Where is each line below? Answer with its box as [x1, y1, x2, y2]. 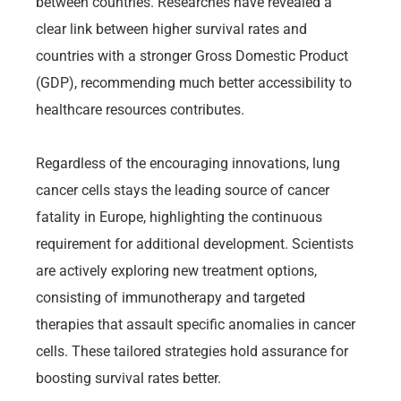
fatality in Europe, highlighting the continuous [36, 208, 322, 226]
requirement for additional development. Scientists [36, 235, 354, 252]
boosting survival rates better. [36, 369, 221, 387]
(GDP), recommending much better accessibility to [36, 73, 352, 91]
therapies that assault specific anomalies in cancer [36, 315, 355, 333]
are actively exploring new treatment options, [36, 261, 317, 279]
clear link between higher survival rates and [36, 20, 307, 38]
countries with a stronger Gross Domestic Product [36, 47, 348, 64]
